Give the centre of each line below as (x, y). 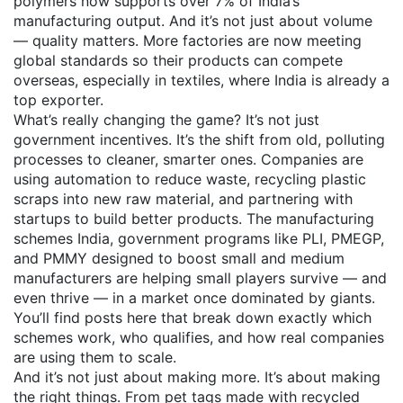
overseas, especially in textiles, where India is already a (201, 80)
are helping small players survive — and (249, 278)
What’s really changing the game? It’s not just (166, 120)
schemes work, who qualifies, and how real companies (199, 337)
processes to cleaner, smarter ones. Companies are (188, 159)
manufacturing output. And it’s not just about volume (193, 21)
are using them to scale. (95, 357)
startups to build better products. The (145, 219)
